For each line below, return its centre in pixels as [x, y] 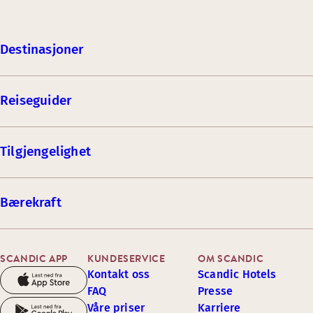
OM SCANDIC [231, 259]
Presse [216, 291]
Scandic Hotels [237, 274]
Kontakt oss [119, 274]
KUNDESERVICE [126, 259]
